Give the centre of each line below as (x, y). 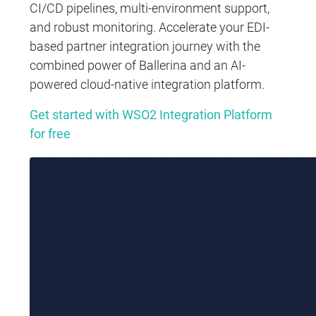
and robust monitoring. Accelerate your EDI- (150, 28)
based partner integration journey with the (145, 47)
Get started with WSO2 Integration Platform (151, 115)
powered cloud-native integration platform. (147, 85)
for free (50, 134)
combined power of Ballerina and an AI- (138, 66)
